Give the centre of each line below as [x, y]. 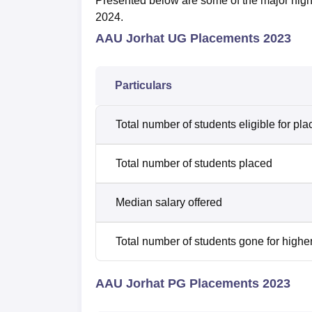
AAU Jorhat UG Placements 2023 [195, 39]
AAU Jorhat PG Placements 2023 [193, 284]
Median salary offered [169, 203]
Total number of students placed [194, 164]
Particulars [145, 86]
